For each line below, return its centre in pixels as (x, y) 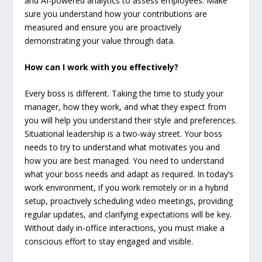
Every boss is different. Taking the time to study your (124, 94)
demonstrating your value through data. (100, 40)
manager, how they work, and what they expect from (126, 107)
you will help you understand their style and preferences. (131, 120)
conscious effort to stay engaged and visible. (109, 242)
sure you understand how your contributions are (116, 13)
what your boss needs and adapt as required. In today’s (129, 174)
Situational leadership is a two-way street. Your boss (124, 134)
